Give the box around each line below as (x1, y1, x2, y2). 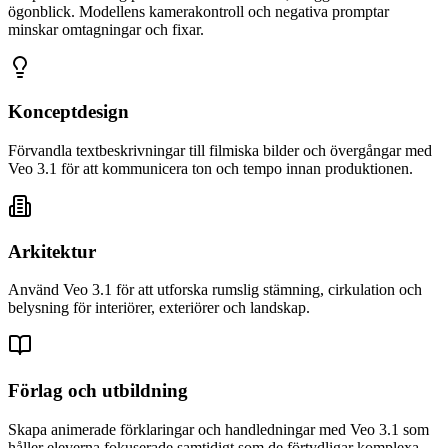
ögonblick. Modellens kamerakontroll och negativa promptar (8, 2, 389, 20)
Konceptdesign (8, 101, 129, 123)
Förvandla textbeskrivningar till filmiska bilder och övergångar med (8, 141, 432, 159)
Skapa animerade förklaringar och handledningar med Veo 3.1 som (8, 420, 429, 438)
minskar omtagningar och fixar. (8, 20, 204, 38)
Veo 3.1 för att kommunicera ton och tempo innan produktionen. (8, 159, 413, 177)
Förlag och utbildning (8, 380, 188, 402)
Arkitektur (8, 240, 96, 262)
